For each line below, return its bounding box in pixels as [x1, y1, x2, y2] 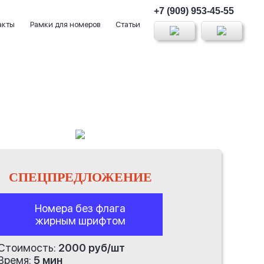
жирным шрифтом [35, 214, 126, 227]
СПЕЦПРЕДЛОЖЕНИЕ [8, 169, 152, 184]
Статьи [115, 19, 140, 29]
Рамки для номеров [30, 19, 100, 29]
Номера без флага [35, 202, 126, 214]
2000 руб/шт [58, 241, 125, 254]
